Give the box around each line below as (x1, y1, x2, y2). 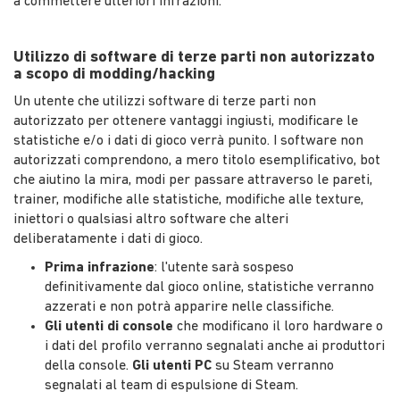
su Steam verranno (212, 358, 334, 373)
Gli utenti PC (132, 358, 212, 373)
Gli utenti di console (45, 319, 173, 334)
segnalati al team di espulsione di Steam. (45, 378, 298, 393)
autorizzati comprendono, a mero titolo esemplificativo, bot (13, 153, 380, 168)
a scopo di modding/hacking (13, 65, 215, 83)
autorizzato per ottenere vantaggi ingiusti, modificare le (13, 113, 358, 129)
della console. (45, 358, 132, 373)
